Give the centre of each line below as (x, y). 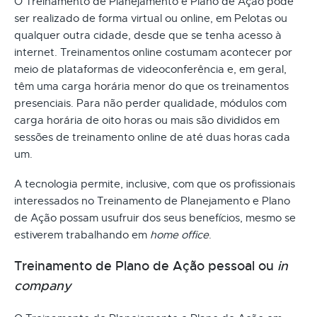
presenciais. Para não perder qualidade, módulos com (150, 103)
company (43, 286)
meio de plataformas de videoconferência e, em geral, (150, 69)
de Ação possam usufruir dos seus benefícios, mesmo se (155, 218)
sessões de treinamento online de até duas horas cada (152, 137)
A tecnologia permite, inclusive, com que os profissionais (155, 184)
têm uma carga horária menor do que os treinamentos (151, 86)
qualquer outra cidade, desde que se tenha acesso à (148, 35)
